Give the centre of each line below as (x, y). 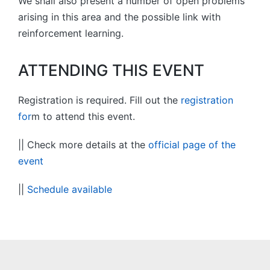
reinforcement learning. (71, 33)
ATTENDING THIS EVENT (111, 70)
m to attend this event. (83, 116)
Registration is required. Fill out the (99, 100)
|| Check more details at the (83, 145)
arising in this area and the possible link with (119, 17)
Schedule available (70, 189)
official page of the (192, 145)
